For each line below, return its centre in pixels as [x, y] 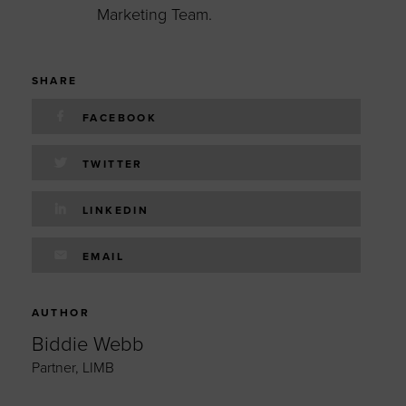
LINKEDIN [116, 210]
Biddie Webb [87, 344]
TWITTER [113, 164]
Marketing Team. [155, 14]
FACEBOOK [120, 117]
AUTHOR [61, 312]
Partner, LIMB [72, 367]
